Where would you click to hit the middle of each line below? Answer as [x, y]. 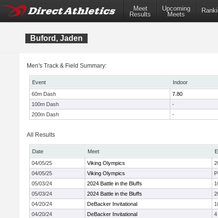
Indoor [180, 82]
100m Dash [45, 104]
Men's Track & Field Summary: [67, 66]
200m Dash [45, 114]
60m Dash [44, 94]
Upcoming [176, 9]
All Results [41, 135]
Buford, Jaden [56, 38]
